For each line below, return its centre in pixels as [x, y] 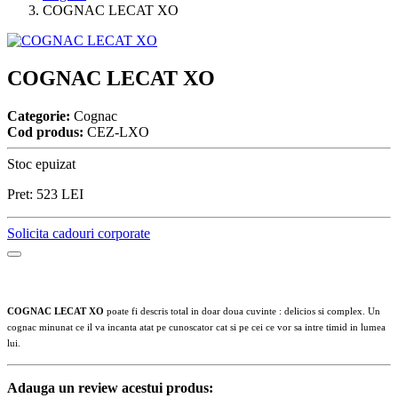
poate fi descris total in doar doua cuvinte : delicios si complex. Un [243, 310]
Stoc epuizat [41, 163]
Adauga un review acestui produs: [110, 387]
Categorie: [39, 115]
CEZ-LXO [116, 131]
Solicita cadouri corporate [79, 233]
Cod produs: [45, 131]
